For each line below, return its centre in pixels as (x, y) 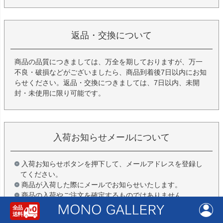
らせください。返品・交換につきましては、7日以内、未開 (107, 83)
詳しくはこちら (188, 210)
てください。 (41, 174)
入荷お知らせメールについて (111, 138)
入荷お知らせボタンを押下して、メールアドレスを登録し (112, 164)
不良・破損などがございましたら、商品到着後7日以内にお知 (111, 72)
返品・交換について (111, 36)
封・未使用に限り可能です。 (60, 93)
